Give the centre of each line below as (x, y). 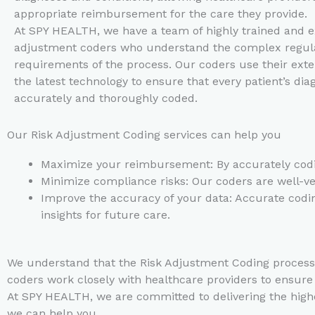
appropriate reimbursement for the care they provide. (161, 14)
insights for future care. (105, 215)
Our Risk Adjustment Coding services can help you (144, 135)
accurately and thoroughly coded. (106, 98)
